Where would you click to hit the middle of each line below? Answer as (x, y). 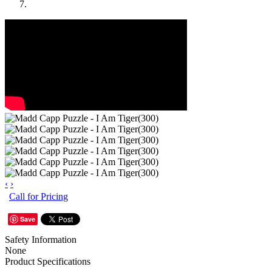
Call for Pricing (39, 196)
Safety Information (41, 239)
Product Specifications (48, 261)
